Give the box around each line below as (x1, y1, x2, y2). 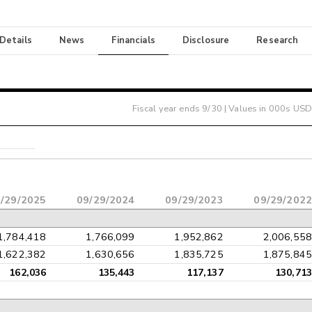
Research (256, 34, 299, 47)
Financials (111, 34, 155, 47)
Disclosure (182, 34, 230, 47)
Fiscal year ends (132, 102, 203, 115)
